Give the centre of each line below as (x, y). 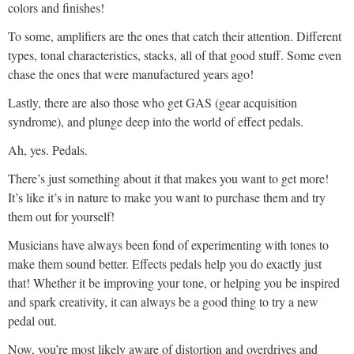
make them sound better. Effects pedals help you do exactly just (165, 264)
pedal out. (32, 321)
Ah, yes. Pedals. (48, 150)
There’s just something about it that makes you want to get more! (168, 179)
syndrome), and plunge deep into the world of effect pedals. (156, 122)
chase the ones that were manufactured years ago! (131, 74)
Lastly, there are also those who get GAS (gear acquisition (153, 103)
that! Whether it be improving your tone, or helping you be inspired (174, 283)
